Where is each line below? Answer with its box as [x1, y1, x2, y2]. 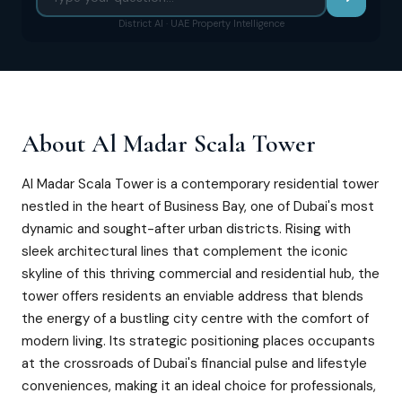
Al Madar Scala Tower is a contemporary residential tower [22, 175, 379, 193]
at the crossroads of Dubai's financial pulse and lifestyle [22, 354, 367, 372]
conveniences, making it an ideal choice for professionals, [22, 377, 376, 395]
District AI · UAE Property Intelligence [118, 17, 284, 30]
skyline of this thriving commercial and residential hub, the [22, 265, 380, 283]
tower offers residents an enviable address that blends [22, 287, 363, 305]
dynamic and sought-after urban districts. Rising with [22, 220, 351, 238]
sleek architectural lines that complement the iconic [22, 242, 348, 260]
